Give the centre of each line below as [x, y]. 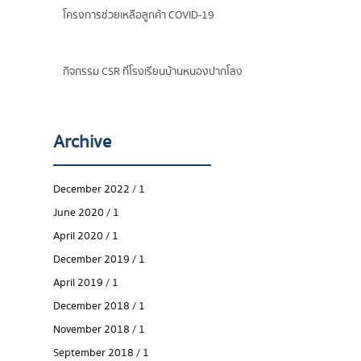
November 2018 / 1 [99, 330]
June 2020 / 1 [86, 213]
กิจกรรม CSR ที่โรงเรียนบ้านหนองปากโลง [153, 72]
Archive [82, 142]
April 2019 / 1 [86, 283]
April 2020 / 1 [86, 236]
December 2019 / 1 [99, 259]
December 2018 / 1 [99, 306]
